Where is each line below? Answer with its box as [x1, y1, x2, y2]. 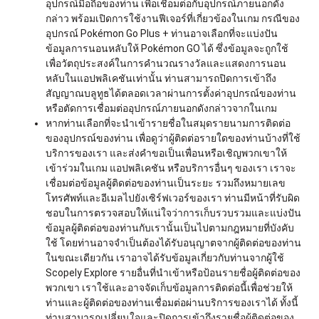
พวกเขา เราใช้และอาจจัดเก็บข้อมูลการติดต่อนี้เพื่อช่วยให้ [46, 281, 293, 293]
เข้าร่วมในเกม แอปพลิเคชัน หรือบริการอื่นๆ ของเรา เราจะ [46, 162, 296, 174]
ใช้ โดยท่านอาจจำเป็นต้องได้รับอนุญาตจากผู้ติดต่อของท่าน [46, 236, 301, 249]
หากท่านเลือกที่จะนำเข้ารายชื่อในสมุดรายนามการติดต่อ [46, 117, 291, 129]
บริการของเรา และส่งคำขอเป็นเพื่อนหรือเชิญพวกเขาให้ [46, 147, 287, 159]
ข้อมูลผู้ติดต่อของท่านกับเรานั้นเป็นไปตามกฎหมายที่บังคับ [46, 221, 294, 234]
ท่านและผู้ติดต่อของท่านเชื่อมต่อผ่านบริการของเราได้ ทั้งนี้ [46, 296, 298, 308]
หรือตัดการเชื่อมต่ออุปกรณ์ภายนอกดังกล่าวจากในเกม [46, 102, 277, 114]
